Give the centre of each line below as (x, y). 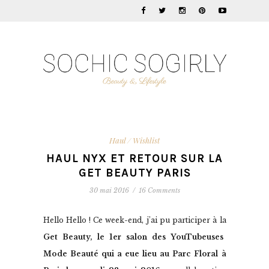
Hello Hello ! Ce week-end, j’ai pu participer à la (134, 220)
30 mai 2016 (109, 190)
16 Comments (159, 190)
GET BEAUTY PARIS (134, 173)
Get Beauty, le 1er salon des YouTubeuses (133, 237)
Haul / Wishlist (134, 140)
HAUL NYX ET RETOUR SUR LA (134, 158)
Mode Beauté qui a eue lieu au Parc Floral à (134, 253)
